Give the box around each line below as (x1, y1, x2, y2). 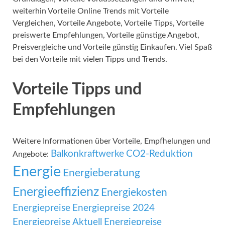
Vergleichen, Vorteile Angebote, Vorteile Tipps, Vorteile (13, 19, 204, 27)
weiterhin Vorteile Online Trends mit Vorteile (13, 7, 169, 15)
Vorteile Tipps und (13, 81, 142, 98)
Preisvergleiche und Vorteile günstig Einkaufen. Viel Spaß (13, 43, 212, 51)
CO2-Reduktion (126, 149, 193, 159)
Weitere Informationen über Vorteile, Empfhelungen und (13, 137, 210, 146)
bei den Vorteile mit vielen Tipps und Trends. (13, 55, 167, 63)
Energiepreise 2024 (72, 203, 155, 213)
